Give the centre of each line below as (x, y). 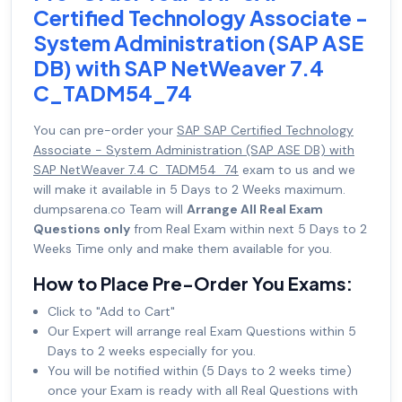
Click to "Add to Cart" (111, 312)
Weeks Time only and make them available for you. (183, 249)
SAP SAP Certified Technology (265, 131)
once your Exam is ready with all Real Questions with (203, 391)
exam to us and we (297, 170)
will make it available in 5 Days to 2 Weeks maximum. (189, 190)
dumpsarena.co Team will (110, 210)
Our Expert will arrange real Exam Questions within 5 (202, 332)
